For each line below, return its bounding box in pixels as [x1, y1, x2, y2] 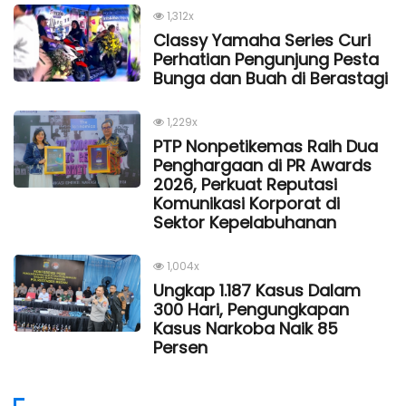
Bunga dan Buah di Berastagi [153, 66, 388, 90]
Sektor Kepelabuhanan [153, 210, 336, 234]
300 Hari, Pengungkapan [153, 297, 349, 321]
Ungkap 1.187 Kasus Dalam [153, 278, 361, 302]
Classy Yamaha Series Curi [153, 28, 371, 52]
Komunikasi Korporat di [153, 191, 340, 215]
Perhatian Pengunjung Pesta [153, 47, 379, 71]
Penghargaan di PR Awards [153, 153, 372, 177]
